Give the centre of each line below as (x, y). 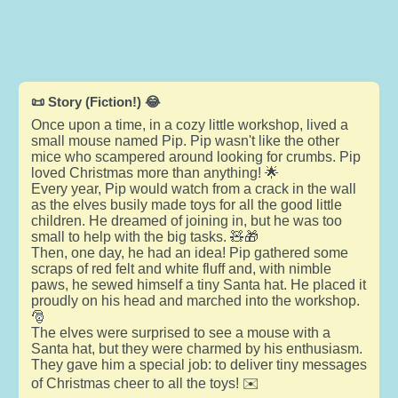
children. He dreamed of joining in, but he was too (186, 220)
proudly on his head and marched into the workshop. (195, 300)
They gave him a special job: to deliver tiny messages (199, 364)
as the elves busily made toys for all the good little (186, 204)
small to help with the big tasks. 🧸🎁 (144, 236)
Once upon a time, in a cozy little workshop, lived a (189, 124)
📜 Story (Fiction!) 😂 (96, 101)
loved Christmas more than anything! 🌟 (155, 172)
